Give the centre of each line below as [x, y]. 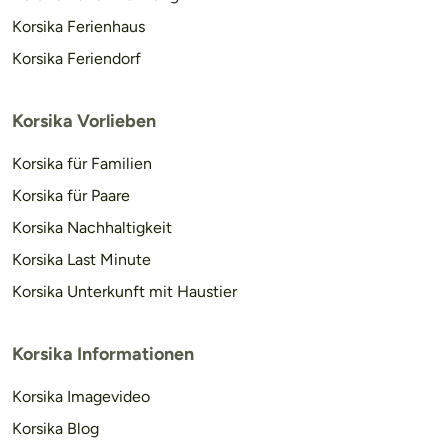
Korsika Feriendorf [76, 58]
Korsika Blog [55, 428]
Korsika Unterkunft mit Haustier [124, 291]
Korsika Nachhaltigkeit [92, 227]
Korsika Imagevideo [81, 396]
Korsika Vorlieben [84, 120]
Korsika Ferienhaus [78, 26]
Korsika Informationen [103, 353]
